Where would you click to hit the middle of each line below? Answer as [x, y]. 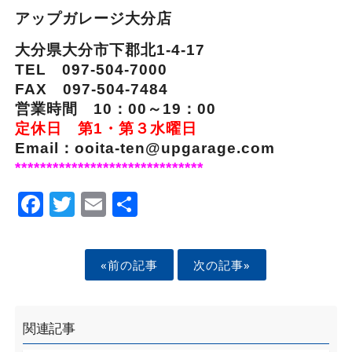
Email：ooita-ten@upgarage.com [145, 148]
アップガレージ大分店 [109, 19]
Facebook [102, 203]
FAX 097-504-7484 [91, 90]
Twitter [118, 203]
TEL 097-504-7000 [99, 70]
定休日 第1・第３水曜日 [106, 129]
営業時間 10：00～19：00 [115, 109]
